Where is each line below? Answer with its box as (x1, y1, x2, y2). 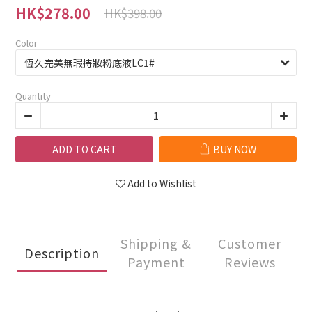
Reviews (224, 253, 276, 271)
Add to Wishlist (127, 176, 196, 190)
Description (24, 243, 100, 262)
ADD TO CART (52, 142, 117, 156)
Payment (127, 253, 185, 271)
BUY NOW (213, 142, 256, 156)
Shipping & (120, 234, 192, 252)
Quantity (15, 89, 51, 102)
